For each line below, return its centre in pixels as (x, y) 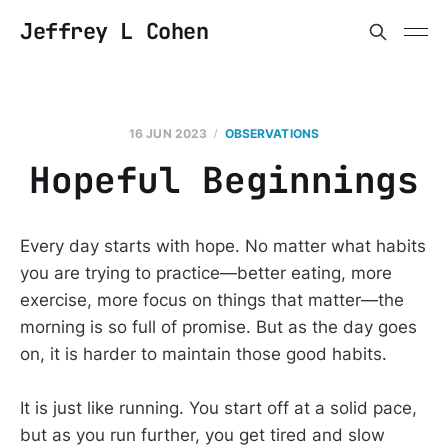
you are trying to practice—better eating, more (206, 273)
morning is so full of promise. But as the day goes (218, 327)
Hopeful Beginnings (224, 180)
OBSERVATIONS (272, 133)
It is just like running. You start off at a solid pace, (218, 408)
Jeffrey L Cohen (114, 31)
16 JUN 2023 (168, 133)
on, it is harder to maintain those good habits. (203, 354)
